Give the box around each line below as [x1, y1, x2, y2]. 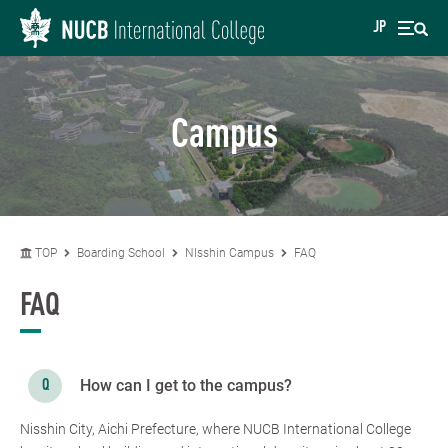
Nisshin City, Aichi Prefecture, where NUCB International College [20, 421, 411, 437]
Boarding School [77, 246, 165, 260]
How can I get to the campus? [80, 376, 292, 395]
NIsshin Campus [185, 246, 274, 260]
